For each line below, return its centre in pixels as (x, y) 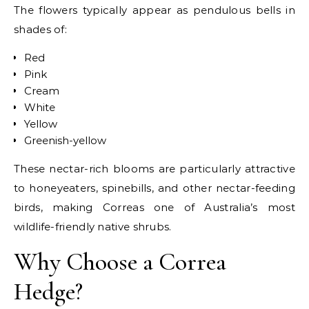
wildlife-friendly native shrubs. (93, 227)
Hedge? (48, 291)
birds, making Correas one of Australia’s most (154, 207)
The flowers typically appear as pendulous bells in (154, 10)
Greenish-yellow (65, 140)
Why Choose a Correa (120, 262)
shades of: (41, 29)
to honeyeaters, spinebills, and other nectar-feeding (154, 188)
